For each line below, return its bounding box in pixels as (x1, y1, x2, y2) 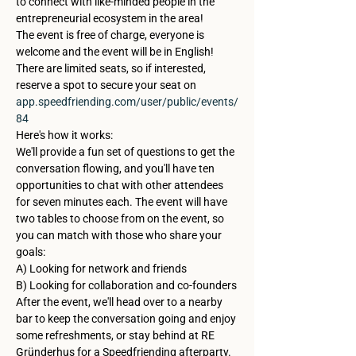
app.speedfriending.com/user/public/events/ (16, 95, 238, 108)
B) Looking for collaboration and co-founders (16, 279, 237, 292)
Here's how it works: (16, 129, 115, 141)
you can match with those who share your (16, 229, 224, 242)
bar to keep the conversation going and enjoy (16, 312, 238, 325)
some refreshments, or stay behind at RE (16, 329, 217, 342)
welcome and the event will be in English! (16, 45, 214, 58)
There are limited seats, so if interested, (16, 62, 208, 75)
